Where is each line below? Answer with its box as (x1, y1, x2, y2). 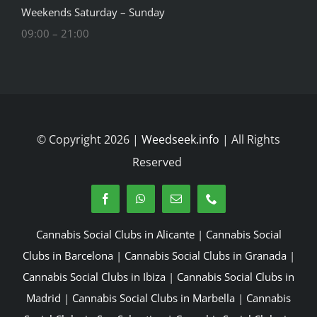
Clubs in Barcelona (22, 248, 113, 263)
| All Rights (219, 132, 280, 148)
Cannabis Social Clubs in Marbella (72, 291, 235, 306)
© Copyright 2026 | (37, 132, 142, 148)
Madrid (26, 291, 61, 306)
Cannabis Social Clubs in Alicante (35, 227, 195, 242)
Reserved (132, 154, 185, 171)
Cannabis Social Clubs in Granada (124, 248, 287, 263)
